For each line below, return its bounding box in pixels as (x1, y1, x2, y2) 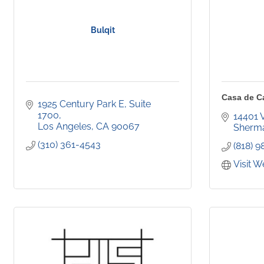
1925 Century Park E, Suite (38, 98, 151, 110)
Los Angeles (38, 121, 91, 133)
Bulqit (90, 25, 115, 35)
